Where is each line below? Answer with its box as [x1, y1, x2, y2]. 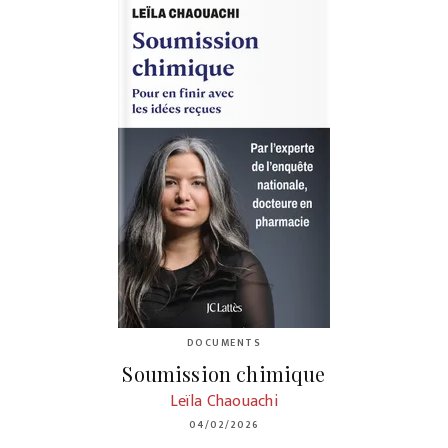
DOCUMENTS [186, 335, 262, 351]
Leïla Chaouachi [169, 387, 279, 415]
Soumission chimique [122, 359, 326, 387]
